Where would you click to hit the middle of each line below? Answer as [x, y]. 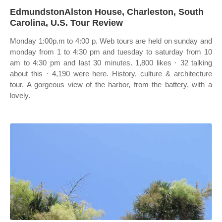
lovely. [20, 95]
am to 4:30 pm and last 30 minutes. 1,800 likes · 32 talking [111, 63]
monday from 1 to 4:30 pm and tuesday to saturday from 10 [111, 52]
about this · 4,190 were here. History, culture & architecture [111, 74]
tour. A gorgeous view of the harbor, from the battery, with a [111, 84]
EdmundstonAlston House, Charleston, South [107, 12]
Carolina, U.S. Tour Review [66, 23]
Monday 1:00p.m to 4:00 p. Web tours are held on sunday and [111, 41]
